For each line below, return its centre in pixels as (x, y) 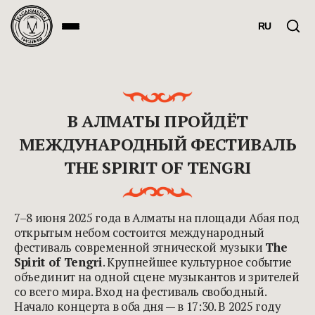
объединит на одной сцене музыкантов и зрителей (157, 276)
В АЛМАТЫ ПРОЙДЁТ (157, 121)
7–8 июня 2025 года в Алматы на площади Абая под (157, 217)
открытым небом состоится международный (140, 232)
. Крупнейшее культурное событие (197, 262)
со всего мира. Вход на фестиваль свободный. (140, 291)
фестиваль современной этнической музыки (140, 247)
